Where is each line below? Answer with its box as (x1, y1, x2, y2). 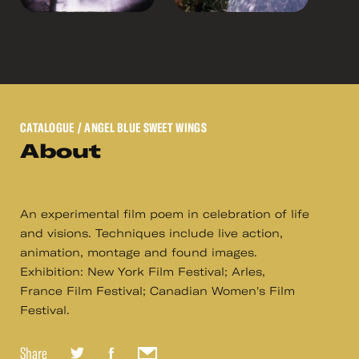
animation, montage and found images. (20, 246, 257, 260)
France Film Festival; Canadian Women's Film (20, 284, 295, 298)
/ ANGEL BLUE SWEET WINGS (74, 120, 207, 135)
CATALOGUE (20, 120, 75, 135)
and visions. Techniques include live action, (20, 227, 283, 240)
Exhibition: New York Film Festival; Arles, (20, 265, 265, 279)
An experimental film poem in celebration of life (20, 208, 309, 221)
